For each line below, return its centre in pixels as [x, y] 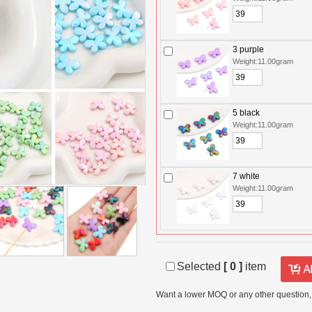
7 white [246, 176]
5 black [246, 113]
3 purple [248, 49]
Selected [200, 266]
